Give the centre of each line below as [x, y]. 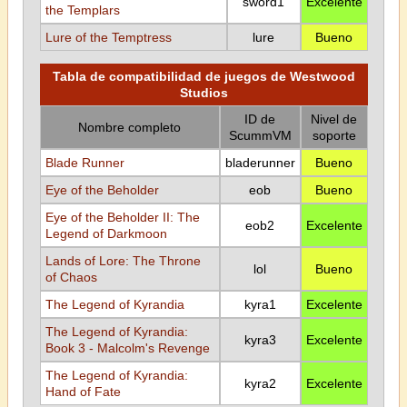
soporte [334, 135]
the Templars [82, 10]
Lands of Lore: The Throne [123, 261]
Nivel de [334, 119]
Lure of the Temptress [108, 37]
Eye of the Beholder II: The [122, 217]
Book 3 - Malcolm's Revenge [127, 348]
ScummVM [260, 135]
